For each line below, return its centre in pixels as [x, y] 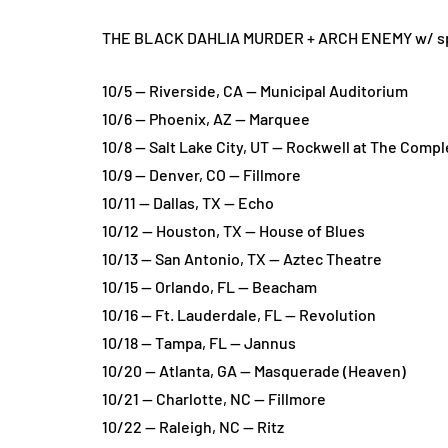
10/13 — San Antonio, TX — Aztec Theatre [242, 258]
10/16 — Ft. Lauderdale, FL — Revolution [239, 314]
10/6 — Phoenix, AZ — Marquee [206, 118]
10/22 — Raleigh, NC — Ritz [193, 426]
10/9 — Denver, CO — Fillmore [201, 174]
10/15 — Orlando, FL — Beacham [209, 286]
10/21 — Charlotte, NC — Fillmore [214, 398]
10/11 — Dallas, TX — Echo [188, 202]
